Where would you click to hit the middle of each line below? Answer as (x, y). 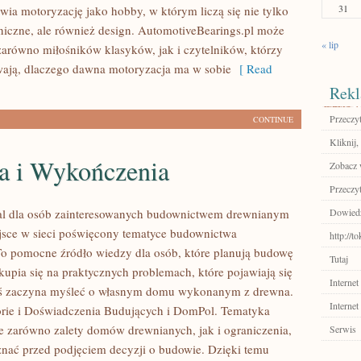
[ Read (252, 68)
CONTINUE (273, 119)
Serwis (343, 329)
